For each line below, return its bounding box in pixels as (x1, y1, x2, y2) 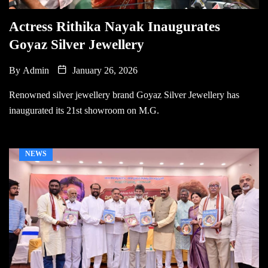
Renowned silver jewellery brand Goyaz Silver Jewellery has (9, 89, 239, 100)
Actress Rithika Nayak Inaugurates (9, 19, 220, 34)
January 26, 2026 (70, 65, 138, 75)
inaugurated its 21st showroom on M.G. (9, 105, 159, 115)
